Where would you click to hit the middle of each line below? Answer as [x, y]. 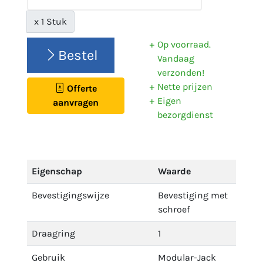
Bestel [78, 55]
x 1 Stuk [50, 21]
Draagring [53, 233]
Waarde [174, 171]
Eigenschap [57, 171]
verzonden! [181, 73]
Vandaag [176, 58]
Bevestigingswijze [70, 195]
